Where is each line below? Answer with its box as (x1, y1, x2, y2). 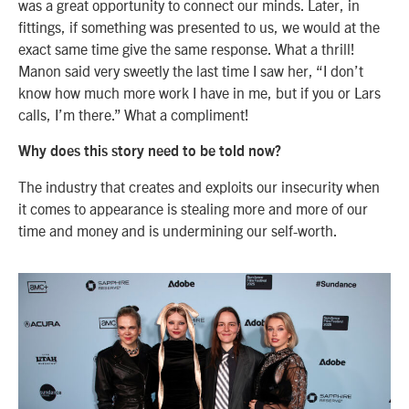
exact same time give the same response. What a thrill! (18, 39, 355, 58)
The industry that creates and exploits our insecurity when (18, 177, 380, 196)
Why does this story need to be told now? (18, 143, 281, 159)
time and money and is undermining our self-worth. (18, 221, 338, 240)
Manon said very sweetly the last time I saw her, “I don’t (18, 61, 363, 80)
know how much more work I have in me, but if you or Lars (18, 83, 381, 102)
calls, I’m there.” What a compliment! (18, 105, 249, 124)
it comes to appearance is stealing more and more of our (18, 199, 368, 218)
